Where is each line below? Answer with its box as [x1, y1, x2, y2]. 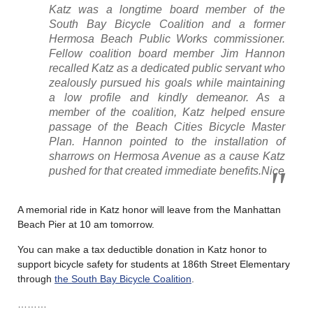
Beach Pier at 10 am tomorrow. [17, 219, 154, 231]
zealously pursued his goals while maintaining [49, 77, 285, 89]
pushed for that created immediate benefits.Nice [49, 165, 284, 177]
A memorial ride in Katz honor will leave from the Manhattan [17, 204, 281, 216]
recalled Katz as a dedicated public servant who [49, 62, 285, 75]
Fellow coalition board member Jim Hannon [49, 48, 285, 60]
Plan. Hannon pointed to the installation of [49, 136, 285, 148]
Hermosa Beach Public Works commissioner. [49, 33, 285, 45]
